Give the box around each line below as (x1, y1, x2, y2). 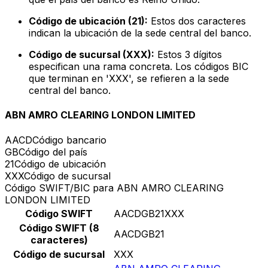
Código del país (19, 145, 87, 158)
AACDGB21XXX (114, 207, 184, 220)
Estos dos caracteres (148, 15, 246, 28)
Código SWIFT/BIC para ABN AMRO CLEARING (5, 181, 224, 194)
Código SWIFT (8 (19, 221, 99, 234)
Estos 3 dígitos (154, 48, 222, 61)
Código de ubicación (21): (29, 15, 148, 28)
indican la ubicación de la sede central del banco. (29, 27, 251, 39)
